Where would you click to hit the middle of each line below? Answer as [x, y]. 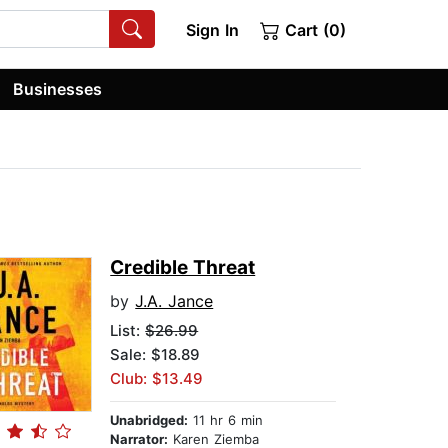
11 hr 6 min [226, 420]
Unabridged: [149, 420]
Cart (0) [313, 30]
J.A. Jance [174, 301]
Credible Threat [183, 268]
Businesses [58, 88]
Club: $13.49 [157, 379]
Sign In [212, 30]
